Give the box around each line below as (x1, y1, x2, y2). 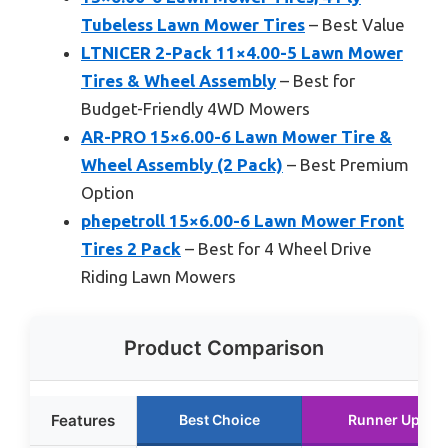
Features (51, 411, 115, 431)
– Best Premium (283, 154, 409, 174)
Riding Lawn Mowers (81, 266, 236, 286)
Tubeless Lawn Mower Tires (81, 14, 305, 34)
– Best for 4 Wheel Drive (181, 238, 372, 258)
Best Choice (178, 411, 260, 429)
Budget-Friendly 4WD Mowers (81, 98, 310, 118)
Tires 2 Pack (81, 238, 181, 258)
